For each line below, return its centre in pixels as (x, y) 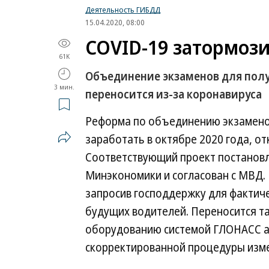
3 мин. (64, 87)
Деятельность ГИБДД (123, 10)
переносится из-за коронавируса (174, 94)
